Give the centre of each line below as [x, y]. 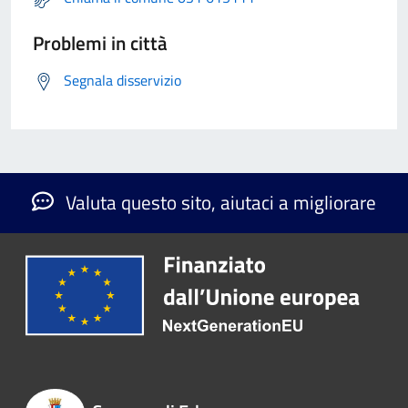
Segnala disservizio [122, 80]
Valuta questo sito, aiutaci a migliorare [219, 202]
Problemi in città [100, 42]
